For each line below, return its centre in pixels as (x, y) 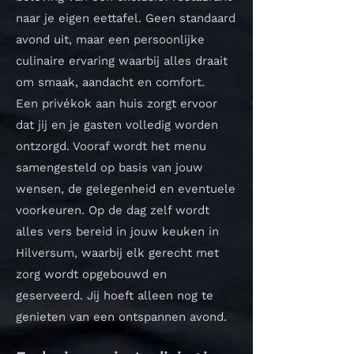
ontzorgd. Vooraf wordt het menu (111, 146)
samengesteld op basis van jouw (109, 168)
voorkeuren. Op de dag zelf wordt (113, 210)
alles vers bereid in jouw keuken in (117, 232)
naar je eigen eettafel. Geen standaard (126, 18)
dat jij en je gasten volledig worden (117, 125)
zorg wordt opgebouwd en (91, 274)
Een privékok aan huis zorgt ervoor (117, 104)
